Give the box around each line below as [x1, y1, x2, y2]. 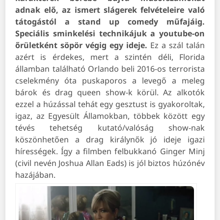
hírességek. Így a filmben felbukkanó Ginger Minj [15, 146, 205, 157]
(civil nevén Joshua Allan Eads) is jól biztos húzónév [15, 158, 205, 169]
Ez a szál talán [147, 40, 205, 51]
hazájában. [15, 169, 56, 181]
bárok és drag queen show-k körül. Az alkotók [15, 87, 205, 98]
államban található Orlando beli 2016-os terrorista [15, 63, 205, 75]
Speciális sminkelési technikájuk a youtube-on [15, 28, 205, 39]
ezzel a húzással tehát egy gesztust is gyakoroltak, [15, 99, 205, 110]
